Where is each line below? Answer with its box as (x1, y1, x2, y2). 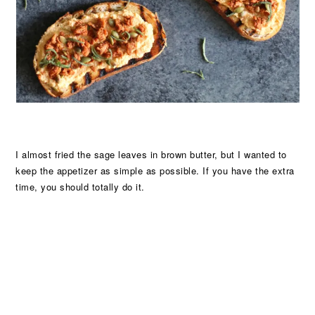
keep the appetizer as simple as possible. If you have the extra (15, 164, 295, 177)
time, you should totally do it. (15, 180, 145, 193)
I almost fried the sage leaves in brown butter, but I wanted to (15, 148, 287, 161)
